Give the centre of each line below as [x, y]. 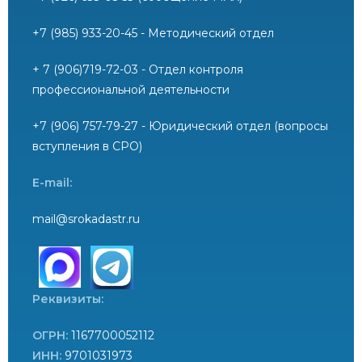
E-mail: [52, 182]
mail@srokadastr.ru [86, 219]
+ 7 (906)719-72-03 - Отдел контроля [138, 69]
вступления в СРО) [89, 146]
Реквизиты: [68, 299]
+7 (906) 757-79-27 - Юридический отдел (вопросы [180, 126]
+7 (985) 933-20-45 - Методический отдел [155, 33]
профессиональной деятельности [133, 89]
